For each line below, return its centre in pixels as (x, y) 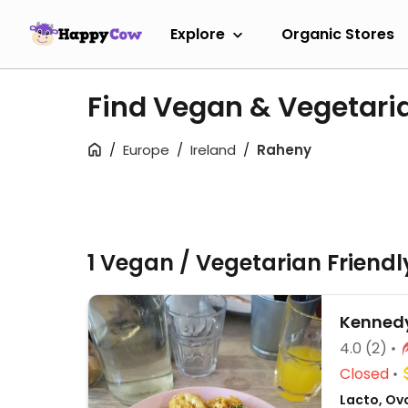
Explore (198, 34)
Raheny (284, 150)
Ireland (213, 150)
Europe (146, 150)
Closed (364, 374)
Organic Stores (338, 34)
